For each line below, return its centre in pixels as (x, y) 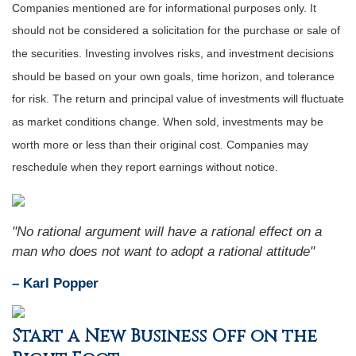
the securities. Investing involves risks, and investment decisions (173, 54)
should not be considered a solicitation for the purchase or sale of (176, 31)
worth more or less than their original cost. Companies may (160, 144)
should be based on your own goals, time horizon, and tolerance (173, 76)
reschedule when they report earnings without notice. (145, 167)
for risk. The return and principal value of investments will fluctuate (178, 99)
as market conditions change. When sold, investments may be (168, 122)
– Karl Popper (55, 283)
